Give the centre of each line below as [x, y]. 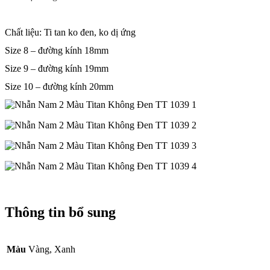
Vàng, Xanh [52, 250]
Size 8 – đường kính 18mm [57, 51]
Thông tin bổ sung [60, 212]
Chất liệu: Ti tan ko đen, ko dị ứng [70, 33]
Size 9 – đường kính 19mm [57, 69]
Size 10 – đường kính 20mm [59, 87]
